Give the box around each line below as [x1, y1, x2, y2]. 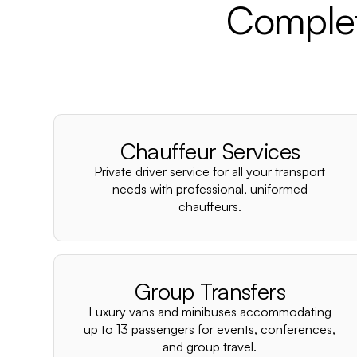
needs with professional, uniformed [112, 181, 308, 197]
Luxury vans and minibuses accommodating [88, 304, 331, 320]
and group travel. [163, 339, 257, 355]
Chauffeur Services [120, 137, 300, 165]
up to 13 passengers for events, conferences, [84, 321, 336, 337]
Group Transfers [134, 277, 286, 305]
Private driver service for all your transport [94, 163, 326, 179]
